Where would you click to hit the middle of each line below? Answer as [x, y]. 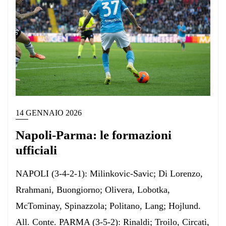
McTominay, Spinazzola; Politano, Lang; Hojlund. [108, 206]
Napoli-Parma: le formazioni [94, 135]
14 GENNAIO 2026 [49, 112]
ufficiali [36, 150]
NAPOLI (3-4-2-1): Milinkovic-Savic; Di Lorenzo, [109, 173]
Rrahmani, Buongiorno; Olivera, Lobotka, [93, 189]
